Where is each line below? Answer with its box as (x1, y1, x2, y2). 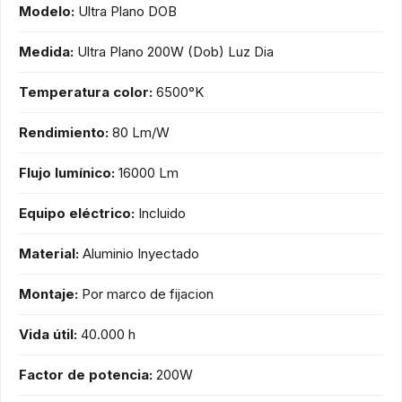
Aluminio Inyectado (83, 244, 199, 262)
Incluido (138, 204, 186, 222)
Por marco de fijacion (82, 284, 214, 302)
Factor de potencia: (19, 365, 153, 383)
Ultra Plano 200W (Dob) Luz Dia (77, 42, 274, 60)
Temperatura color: (19, 83, 153, 100)
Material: (19, 244, 79, 262)
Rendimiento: (19, 123, 109, 141)
